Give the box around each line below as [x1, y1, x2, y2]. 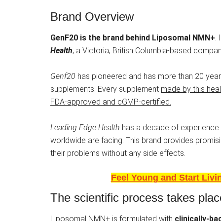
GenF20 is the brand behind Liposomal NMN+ [50, 33, 215, 43]
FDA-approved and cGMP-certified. [50, 97, 171, 107]
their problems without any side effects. [50, 148, 185, 158]
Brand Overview [50, 10, 134, 24]
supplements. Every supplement [50, 84, 161, 94]
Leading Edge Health [50, 123, 120, 133]
